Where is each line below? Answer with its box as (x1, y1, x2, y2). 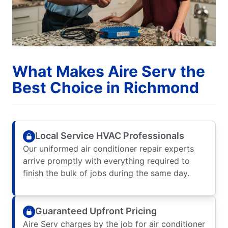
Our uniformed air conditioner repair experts (23, 143, 194, 154)
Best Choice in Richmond (12, 78, 199, 97)
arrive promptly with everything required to (23, 155, 190, 166)
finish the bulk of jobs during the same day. (23, 167, 189, 178)
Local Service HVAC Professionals (35, 130, 184, 141)
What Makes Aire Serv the (12, 62, 205, 80)
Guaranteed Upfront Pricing (35, 206, 157, 217)
